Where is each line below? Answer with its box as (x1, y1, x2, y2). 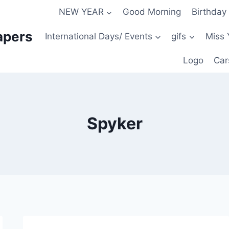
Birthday (191, 7, 226, 17)
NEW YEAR (58, 7, 104, 17)
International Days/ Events (45, 31, 153, 41)
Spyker (86, 113, 143, 134)
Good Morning (123, 7, 181, 17)
